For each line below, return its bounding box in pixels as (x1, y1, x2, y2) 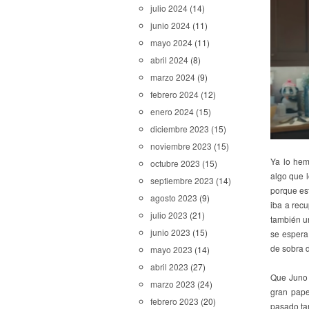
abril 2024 (150, 54, 188, 66)
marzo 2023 (150, 278, 195, 290)
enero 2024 (150, 106, 194, 117)
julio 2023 (150, 209, 188, 221)
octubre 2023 (150, 157, 200, 169)
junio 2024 (150, 19, 190, 31)
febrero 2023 (150, 295, 199, 307)
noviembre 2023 (150, 140, 212, 152)
